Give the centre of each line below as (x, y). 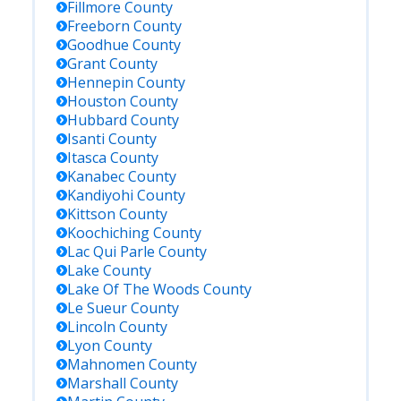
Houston (97, 101)
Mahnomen (106, 364)
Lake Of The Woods (133, 289)
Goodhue (98, 45)
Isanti (86, 139)
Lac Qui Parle (111, 252)
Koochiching (108, 233)
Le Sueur (97, 308)
